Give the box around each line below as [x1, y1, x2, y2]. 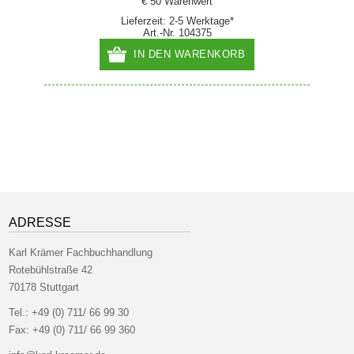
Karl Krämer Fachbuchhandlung [9, 247, 153, 259]
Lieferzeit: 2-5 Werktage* [120, 15, 234, 28]
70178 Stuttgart [9, 281, 80, 294]
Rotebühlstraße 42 [9, 264, 93, 277]
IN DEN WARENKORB [134, 48, 246, 61]
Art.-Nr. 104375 [142, 27, 212, 40]
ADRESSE [9, 216, 72, 230]
